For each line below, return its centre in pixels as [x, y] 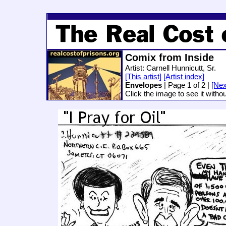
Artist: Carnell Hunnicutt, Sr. [170, 68]
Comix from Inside [169, 58]
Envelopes [143, 85]
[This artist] [143, 76]
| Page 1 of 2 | [186, 85]
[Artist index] [184, 76]
